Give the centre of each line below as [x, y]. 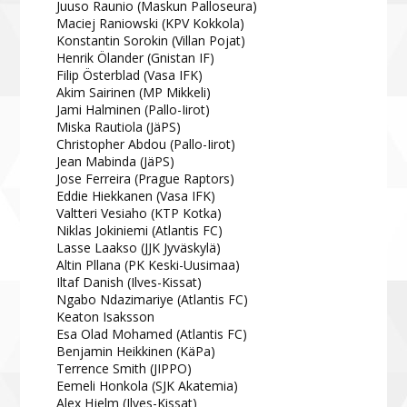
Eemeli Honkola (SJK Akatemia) [148, 385]
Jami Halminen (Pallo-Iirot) [134, 109]
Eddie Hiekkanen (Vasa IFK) [136, 195]
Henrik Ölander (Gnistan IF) [136, 57]
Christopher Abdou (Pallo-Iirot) [146, 144]
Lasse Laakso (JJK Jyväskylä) [139, 247]
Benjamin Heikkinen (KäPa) [136, 351]
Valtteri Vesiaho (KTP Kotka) [139, 213]
